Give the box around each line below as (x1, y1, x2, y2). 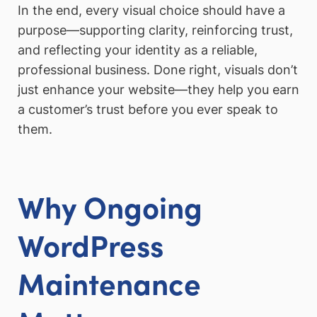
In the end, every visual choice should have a (18, 2, 285, 18)
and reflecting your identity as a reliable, (18, 42, 258, 57)
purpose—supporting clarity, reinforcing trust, (18, 22, 293, 38)
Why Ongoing (18, 185, 202, 226)
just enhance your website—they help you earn (18, 81, 299, 97)
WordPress (18, 223, 163, 265)
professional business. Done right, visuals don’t (18, 62, 298, 77)
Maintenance (18, 261, 201, 303)
